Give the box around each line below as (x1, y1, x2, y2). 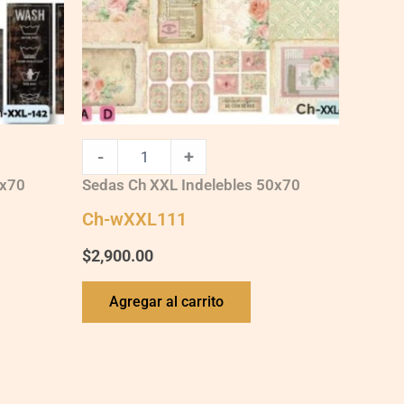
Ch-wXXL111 (82, 207, 187, 230)
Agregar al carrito (109, 292, 224, 310)
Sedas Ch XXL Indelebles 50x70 (82, 176, 300, 194)
